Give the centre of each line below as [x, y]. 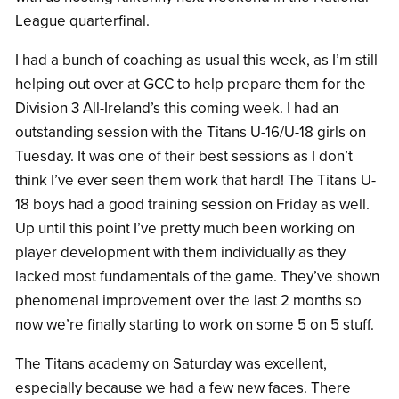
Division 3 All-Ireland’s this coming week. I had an [177, 108]
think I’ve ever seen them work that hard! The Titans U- [195, 180]
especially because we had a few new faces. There [183, 387]
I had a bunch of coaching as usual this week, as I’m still [196, 60]
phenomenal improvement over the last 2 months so [188, 300]
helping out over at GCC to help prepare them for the [191, 84]
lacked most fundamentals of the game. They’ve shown [197, 276]
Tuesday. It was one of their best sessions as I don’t [184, 156]
